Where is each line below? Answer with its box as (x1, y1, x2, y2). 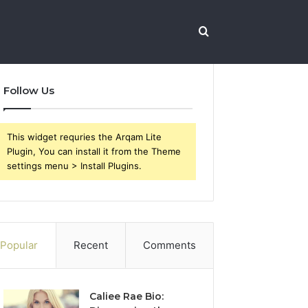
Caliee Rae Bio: (89, 290, 164, 302)
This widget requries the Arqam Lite (7, 131, 162, 142)
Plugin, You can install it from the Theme (7, 146, 181, 157)
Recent (73, 239, 108, 252)
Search (208, 24, 244, 38)
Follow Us (3, 84, 55, 97)
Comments (142, 239, 196, 252)
